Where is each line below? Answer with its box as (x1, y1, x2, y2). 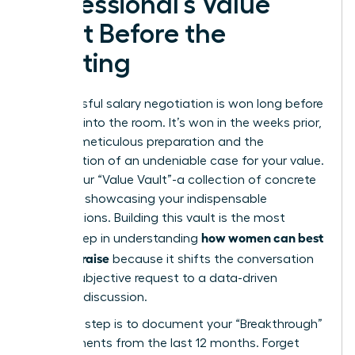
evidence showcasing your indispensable (29, 192, 267, 205)
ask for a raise (29, 249, 109, 265)
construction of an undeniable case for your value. (29, 154, 324, 167)
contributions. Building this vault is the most (29, 211, 285, 224)
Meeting (29, 49, 131, 77)
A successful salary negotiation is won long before (29, 97, 323, 110)
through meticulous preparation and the (29, 135, 264, 148)
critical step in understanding (29, 231, 201, 245)
